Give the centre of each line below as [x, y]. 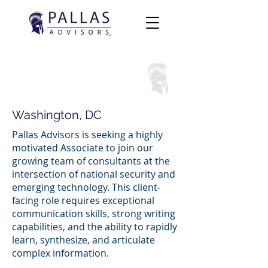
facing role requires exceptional [83, 200]
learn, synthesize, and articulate [83, 240]
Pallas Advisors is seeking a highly [87, 135]
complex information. [60, 253]
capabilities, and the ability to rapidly [95, 227]
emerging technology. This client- [86, 187]
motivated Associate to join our [83, 148]
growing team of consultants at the [91, 161]
